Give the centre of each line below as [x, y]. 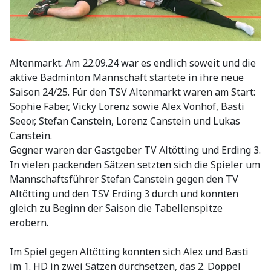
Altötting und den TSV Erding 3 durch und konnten [124, 194]
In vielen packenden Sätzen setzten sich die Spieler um [135, 165]
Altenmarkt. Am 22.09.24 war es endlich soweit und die [133, 63]
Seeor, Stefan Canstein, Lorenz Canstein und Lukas [125, 121]
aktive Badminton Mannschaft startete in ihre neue [127, 78]
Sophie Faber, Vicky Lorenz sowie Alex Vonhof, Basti [127, 107]
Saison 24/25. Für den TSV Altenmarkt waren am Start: [132, 92]
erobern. [29, 223]
